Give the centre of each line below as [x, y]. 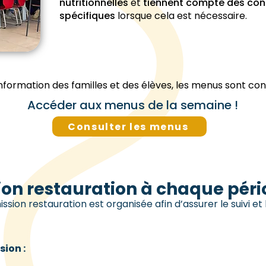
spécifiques [87, 16]
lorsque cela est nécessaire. [181, 16]
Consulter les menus [128, 126]
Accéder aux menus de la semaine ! [133, 105]
